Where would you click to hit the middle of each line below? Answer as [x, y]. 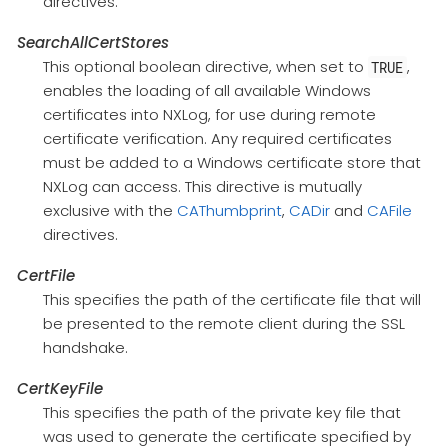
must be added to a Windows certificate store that [231, 163]
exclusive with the [109, 211]
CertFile [46, 276]
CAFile [389, 211]
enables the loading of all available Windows [206, 91]
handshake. [85, 348]
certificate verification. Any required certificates [217, 139]
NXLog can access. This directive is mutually [202, 187]
